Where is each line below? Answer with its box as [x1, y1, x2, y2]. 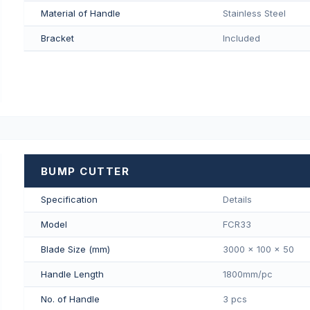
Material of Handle [40, 7, 120, 19]
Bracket [40, 32, 74, 44]
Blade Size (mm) [40, 244, 110, 255]
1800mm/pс [222, 268, 273, 280]
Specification [40, 194, 98, 206]
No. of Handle [40, 293, 100, 305]
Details [222, 194, 252, 206]
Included [222, 32, 260, 44]
